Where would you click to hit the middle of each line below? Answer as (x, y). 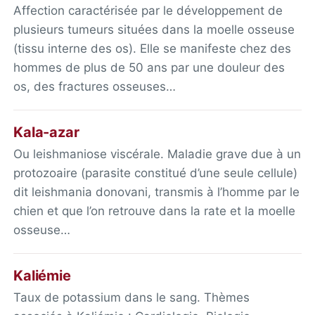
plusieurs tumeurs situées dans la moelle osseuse (154, 29)
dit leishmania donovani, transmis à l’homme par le (157, 192)
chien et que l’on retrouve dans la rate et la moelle (155, 211)
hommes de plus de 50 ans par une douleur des (149, 67)
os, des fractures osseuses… (95, 86)
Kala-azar (46, 132)
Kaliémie (42, 276)
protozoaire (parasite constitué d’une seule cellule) (156, 173)
